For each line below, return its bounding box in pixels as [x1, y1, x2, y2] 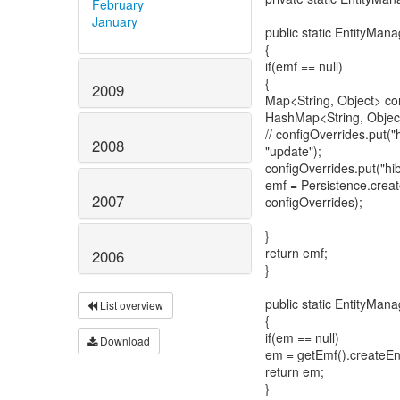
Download [97, 332, 150, 348]
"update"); [265, 142, 321, 160]
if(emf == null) [265, 57, 343, 75]
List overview [97, 296, 163, 312]
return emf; [265, 244, 328, 262]
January [92, 12, 137, 30]
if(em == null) [265, 329, 339, 346]
